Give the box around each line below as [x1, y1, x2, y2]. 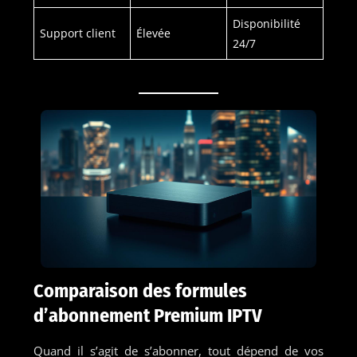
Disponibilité [232, 15, 300, 31]
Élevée [135, 25, 171, 41]
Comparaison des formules [33, 279, 247, 302]
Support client [39, 25, 116, 41]
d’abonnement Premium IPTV [33, 304, 262, 327]
